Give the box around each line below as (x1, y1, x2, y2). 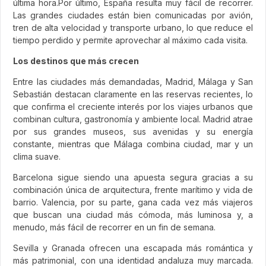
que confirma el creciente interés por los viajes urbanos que (13, 101, 253, 112)
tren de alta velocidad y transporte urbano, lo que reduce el (13, 22, 253, 33)
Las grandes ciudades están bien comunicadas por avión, (13, 9, 253, 20)
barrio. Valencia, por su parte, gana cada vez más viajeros (13, 197, 253, 207)
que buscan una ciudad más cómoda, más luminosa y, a (13, 209, 253, 220)
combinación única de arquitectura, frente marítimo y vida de (13, 184, 253, 195)
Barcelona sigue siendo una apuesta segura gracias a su (13, 172, 253, 182)
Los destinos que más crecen (13, 55, 139, 66)
